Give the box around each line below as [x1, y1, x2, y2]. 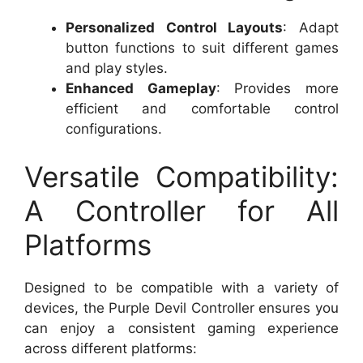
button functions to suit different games [66, 39, 339, 56]
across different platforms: [24, 340, 197, 357]
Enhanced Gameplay [66, 79, 216, 96]
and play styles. [66, 59, 168, 76]
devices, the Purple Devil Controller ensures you [24, 300, 339, 317]
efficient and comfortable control [66, 100, 339, 117]
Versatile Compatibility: [24, 160, 339, 194]
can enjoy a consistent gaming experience [24, 320, 339, 337]
